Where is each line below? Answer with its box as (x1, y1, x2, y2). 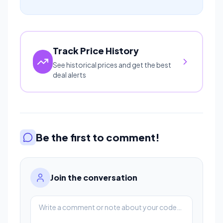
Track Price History (53, 44, 139, 56)
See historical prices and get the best (53, 60, 172, 69)
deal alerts (53, 70, 87, 79)
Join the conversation (50, 172, 137, 183)
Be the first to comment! (36, 130, 160, 143)
